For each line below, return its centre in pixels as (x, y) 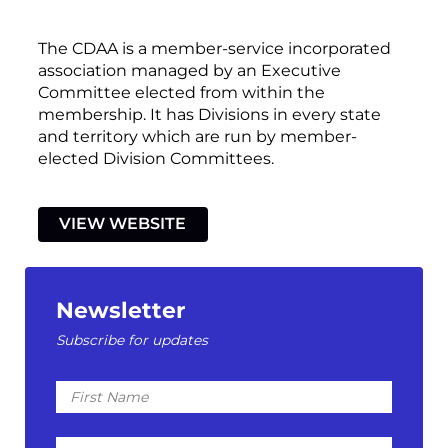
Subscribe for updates (132, 340)
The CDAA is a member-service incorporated (214, 48)
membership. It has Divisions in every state (209, 114)
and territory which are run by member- (197, 136)
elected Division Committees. (155, 158)
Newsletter (121, 310)
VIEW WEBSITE (123, 224)
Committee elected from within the (181, 92)
